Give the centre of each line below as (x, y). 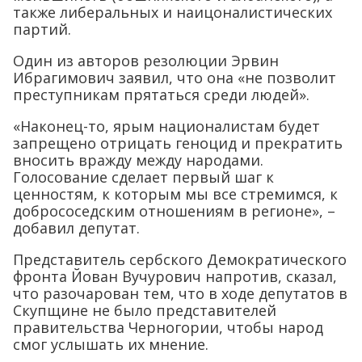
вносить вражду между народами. (138, 160)
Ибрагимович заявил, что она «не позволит (175, 78)
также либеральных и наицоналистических (173, 13)
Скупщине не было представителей (145, 311)
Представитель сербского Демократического (180, 260)
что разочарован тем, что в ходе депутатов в (180, 294)
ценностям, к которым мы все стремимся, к (175, 194)
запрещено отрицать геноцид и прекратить (178, 143)
